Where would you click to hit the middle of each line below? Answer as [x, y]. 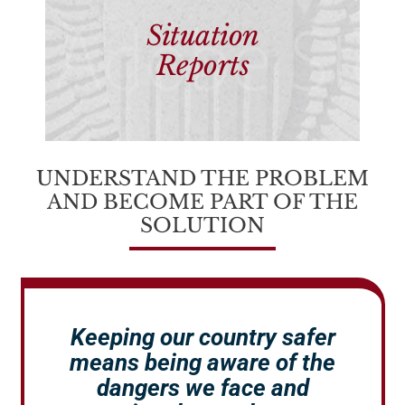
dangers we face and [202, 388]
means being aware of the [202, 363]
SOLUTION [202, 226]
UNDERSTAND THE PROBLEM [202, 179]
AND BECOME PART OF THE [202, 202]
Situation [203, 36]
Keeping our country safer [202, 338]
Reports [202, 66]
